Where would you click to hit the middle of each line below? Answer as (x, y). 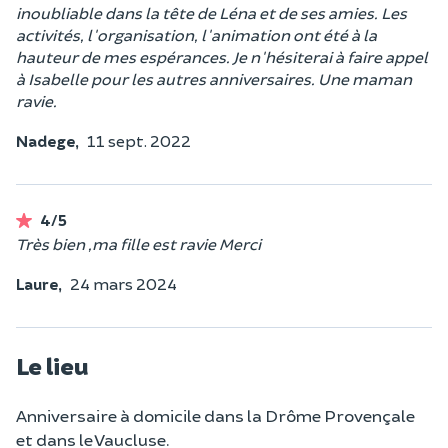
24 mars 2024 (123, 283)
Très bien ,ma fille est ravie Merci (138, 243)
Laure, (39, 283)
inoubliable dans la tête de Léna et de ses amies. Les (211, 12)
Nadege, (47, 140)
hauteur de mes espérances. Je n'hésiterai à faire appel (222, 56)
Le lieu (52, 364)
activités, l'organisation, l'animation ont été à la (196, 34)
